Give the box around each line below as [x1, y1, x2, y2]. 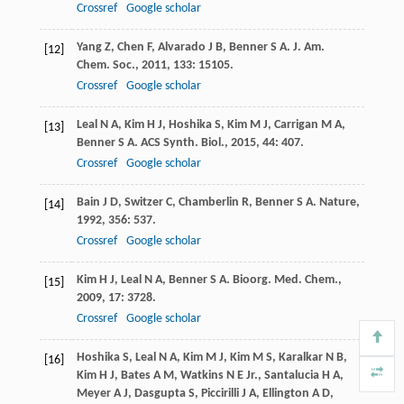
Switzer [124, 196, 163, 210]
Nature [318, 196, 356, 210]
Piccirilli [200, 387, 239, 401]
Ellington [262, 387, 309, 401]
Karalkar [278, 351, 323, 365]
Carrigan [273, 118, 318, 133]
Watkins [179, 369, 224, 383]
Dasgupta [133, 387, 186, 401]
